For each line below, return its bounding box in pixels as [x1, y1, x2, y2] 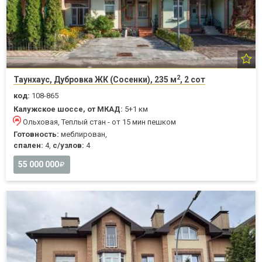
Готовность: [13, 130, 59, 139]
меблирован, [59, 130, 107, 139]
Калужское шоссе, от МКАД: [13, 105, 123, 114]
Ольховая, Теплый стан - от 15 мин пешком [23, 118, 176, 127]
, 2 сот [180, 75, 205, 85]
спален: [13, 141, 43, 150]
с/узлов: [53, 141, 84, 150]
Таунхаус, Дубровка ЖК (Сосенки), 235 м [13, 75, 177, 85]
